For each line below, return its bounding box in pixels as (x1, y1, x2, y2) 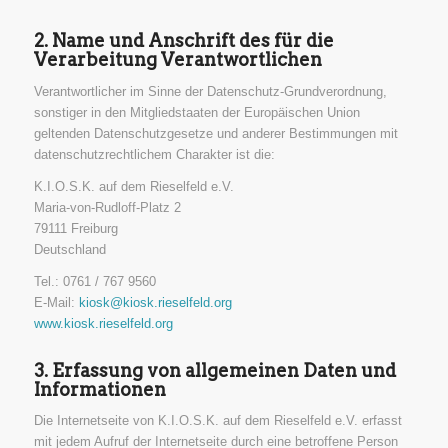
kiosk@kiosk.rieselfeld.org (78, 294, 232, 310)
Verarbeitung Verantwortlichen (33, 49, 322, 71)
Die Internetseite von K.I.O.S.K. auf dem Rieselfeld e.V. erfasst (33, 412, 402, 428)
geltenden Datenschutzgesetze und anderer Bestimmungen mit (33, 125, 398, 141)
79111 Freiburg (33, 220, 118, 236)
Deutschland (33, 241, 106, 257)
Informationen (33, 378, 166, 400)
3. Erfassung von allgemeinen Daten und (33, 359, 396, 381)
